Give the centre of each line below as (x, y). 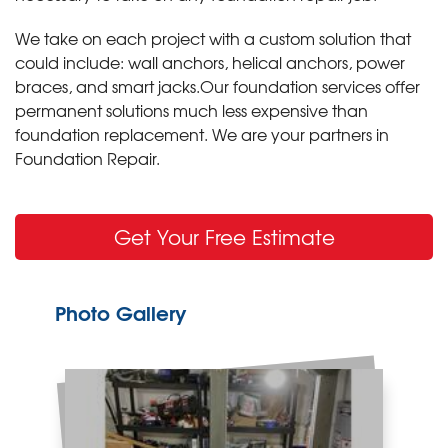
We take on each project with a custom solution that (213, 37)
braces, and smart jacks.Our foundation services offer (217, 85)
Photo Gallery (121, 311)
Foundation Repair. (87, 157)
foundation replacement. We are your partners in (202, 133)
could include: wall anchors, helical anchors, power (210, 61)
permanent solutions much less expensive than (191, 109)
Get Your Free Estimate (224, 236)
